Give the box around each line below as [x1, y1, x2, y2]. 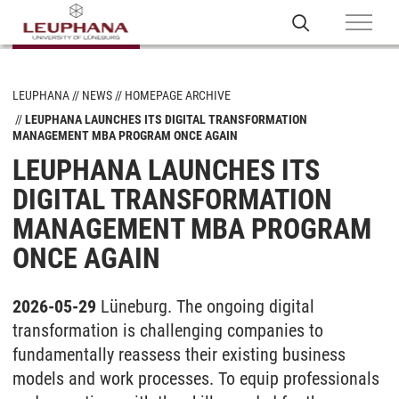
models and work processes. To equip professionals [12, 368, 379, 389]
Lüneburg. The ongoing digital [101, 296, 314, 317]
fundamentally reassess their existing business [12, 344, 346, 365]
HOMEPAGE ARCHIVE [125, 88, 231, 102]
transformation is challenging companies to [12, 320, 323, 341]
